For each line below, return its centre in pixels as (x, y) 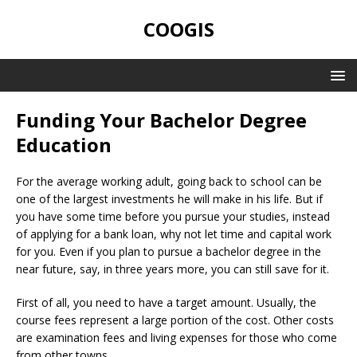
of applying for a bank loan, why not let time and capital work (174, 234)
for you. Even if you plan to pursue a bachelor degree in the (169, 251)
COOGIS (178, 29)
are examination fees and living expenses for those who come (177, 337)
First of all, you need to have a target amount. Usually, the (166, 302)
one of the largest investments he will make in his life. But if (169, 199)
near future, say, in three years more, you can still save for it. (173, 269)
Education (64, 145)
